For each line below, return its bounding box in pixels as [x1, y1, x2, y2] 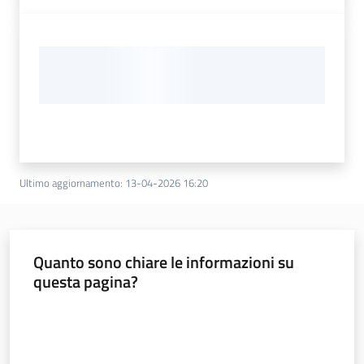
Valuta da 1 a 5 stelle [32, 302, 131, 320]
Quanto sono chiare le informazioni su [32, 249, 294, 275]
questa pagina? [32, 269, 138, 295]
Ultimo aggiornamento [19, 174, 120, 191]
